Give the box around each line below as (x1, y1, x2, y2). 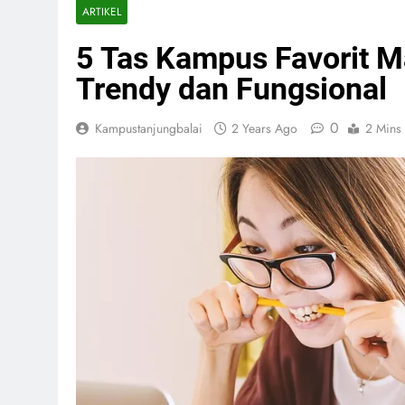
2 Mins (365, 119, 401, 137)
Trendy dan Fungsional (76, 71, 387, 107)
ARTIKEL (82, 4, 121, 19)
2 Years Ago (231, 119, 297, 137)
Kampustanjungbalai (95, 119, 202, 137)
